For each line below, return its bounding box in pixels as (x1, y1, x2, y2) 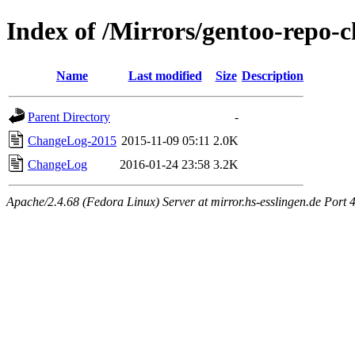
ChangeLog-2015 (28, 133, 116, 147)
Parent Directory (28, 109, 110, 124)
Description (242, 68, 303, 82)
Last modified (128, 68, 202, 82)
